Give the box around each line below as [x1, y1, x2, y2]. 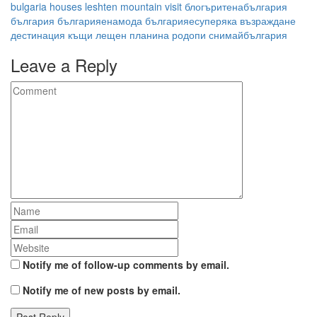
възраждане [240, 13, 296, 28]
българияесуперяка [145, 13, 237, 28]
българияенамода [57, 13, 142, 28]
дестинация [11, 27, 65, 42]
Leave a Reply [11, 52, 117, 77]
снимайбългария [209, 27, 287, 42]
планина [129, 27, 169, 42]
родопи [172, 27, 206, 42]
